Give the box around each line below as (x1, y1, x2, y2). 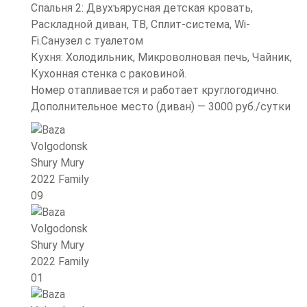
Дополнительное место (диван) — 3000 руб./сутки (31, 100, 291, 113)
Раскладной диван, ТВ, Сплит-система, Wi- (31, 18, 250, 31)
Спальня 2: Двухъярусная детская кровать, (31, 1, 253, 14)
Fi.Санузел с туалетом (31, 34, 143, 47)
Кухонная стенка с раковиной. (31, 67, 186, 80)
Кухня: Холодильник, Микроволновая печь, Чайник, (31, 51, 292, 64)
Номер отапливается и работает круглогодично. (31, 84, 279, 97)
